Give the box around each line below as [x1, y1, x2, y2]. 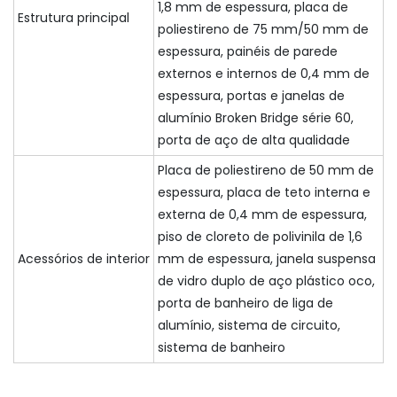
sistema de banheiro [158, 339, 285, 357]
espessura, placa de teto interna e [158, 183, 370, 202]
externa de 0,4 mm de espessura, [158, 206, 367, 224]
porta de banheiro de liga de [158, 294, 333, 313]
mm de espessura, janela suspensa [158, 250, 376, 269]
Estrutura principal [18, 9, 129, 27]
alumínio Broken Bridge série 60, [158, 109, 354, 128]
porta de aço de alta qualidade [158, 131, 350, 150]
